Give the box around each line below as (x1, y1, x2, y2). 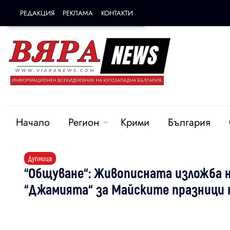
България (168, 115, 210, 130)
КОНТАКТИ (101, 8, 133, 18)
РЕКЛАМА (63, 8, 93, 18)
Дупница (28, 154, 52, 163)
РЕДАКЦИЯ (20, 8, 54, 18)
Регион (68, 115, 99, 130)
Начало (16, 115, 50, 130)
